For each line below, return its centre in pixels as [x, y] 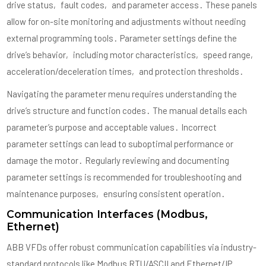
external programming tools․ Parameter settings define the [122, 38]
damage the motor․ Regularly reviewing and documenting [118, 161]
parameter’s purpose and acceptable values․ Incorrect [112, 127]
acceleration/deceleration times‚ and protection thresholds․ [126, 72]
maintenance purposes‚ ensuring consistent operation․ [116, 194]
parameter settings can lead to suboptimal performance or [120, 144]
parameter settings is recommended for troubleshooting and [124, 177]
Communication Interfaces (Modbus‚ [107, 214]
